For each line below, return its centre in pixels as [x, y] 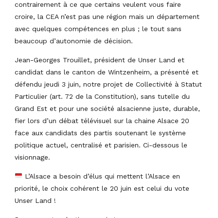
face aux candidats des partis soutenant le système [100, 133]
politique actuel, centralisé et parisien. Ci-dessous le [101, 145]
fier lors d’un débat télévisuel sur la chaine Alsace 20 [102, 120]
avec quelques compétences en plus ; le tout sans [98, 28]
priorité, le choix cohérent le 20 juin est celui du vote [102, 188]
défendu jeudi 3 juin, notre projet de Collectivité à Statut [108, 84]
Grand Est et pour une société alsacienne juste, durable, [107, 108]
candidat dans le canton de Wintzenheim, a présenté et [107, 72]
